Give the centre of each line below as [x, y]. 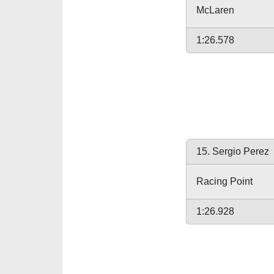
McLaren [215, 10]
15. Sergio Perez [233, 151]
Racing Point [224, 181]
